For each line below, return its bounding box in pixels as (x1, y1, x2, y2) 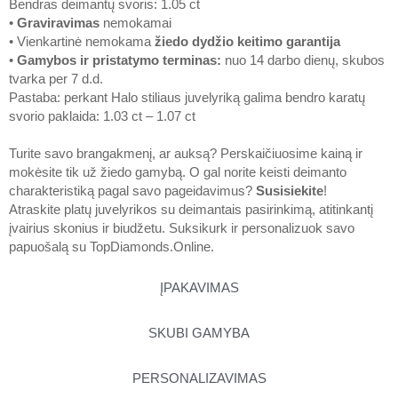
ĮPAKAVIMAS (159, 280, 239, 295)
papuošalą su (9, 239, 90, 254)
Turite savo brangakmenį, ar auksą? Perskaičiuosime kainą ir (9, 146, 362, 161)
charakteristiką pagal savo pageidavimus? (9, 183, 256, 198)
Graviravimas (17, 15, 99, 30)
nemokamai (99, 15, 171, 30)
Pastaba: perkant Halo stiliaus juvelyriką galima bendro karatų (9, 90, 365, 105)
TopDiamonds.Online (90, 239, 211, 254)
